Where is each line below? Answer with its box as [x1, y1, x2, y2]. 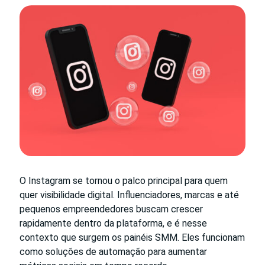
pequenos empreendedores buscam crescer [20, 203, 203, 215]
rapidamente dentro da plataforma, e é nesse [20, 217, 207, 229]
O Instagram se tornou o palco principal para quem [20, 174, 228, 186]
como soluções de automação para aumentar [20, 245, 207, 257]
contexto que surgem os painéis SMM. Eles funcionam [20, 231, 245, 243]
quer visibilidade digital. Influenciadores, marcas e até [20, 189, 239, 201]
